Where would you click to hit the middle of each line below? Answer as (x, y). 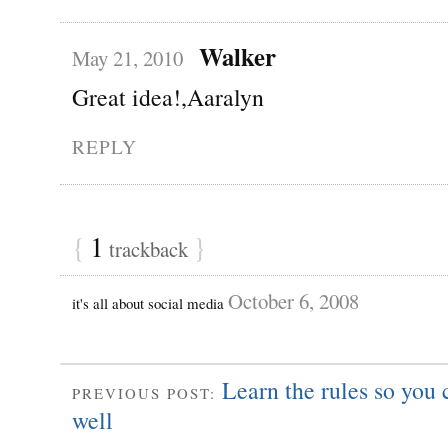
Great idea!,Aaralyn (168, 96)
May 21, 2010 (127, 57)
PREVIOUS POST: (147, 392)
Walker (237, 55)
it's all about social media (150, 302)
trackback (148, 248)
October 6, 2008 (293, 300)
